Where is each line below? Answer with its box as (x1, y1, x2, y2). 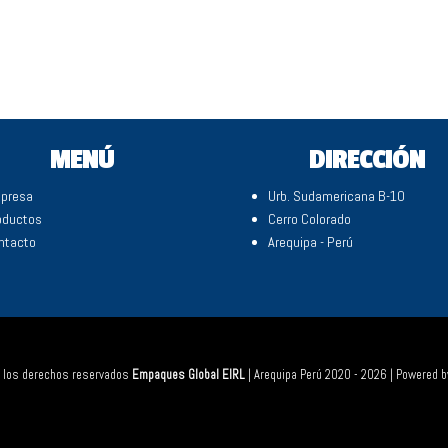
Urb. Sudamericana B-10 (268, 186, 405, 205)
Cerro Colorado (268, 209, 351, 228)
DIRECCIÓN (308, 143, 425, 176)
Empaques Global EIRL (132, 366, 245, 383)
